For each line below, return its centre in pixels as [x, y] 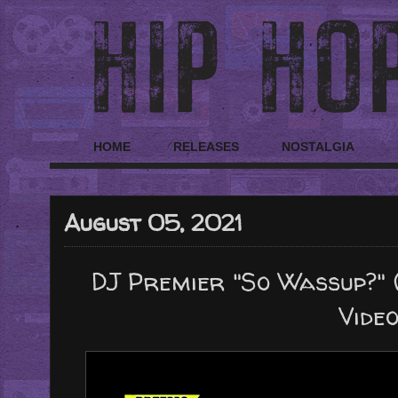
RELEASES [206, 147]
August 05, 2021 [153, 222]
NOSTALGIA [318, 147]
